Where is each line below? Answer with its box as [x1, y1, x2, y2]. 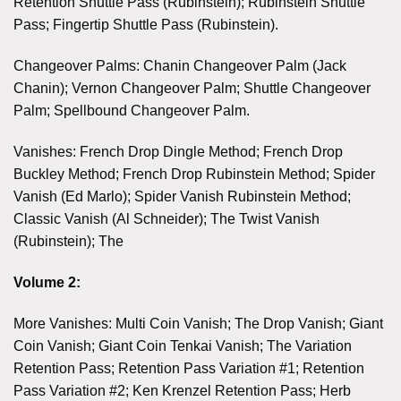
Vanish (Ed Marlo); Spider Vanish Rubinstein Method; [13, 188, 351, 204]
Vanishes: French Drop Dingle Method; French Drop [13, 143, 343, 159]
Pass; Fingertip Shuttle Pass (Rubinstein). [13, 17, 278, 33]
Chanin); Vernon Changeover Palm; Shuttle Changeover [13, 81, 371, 97]
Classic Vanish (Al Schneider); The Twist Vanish [13, 210, 320, 226]
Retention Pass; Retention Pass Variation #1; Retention [13, 360, 364, 376]
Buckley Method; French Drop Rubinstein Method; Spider [13, 166, 375, 182]
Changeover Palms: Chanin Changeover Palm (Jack [13, 58, 346, 74]
